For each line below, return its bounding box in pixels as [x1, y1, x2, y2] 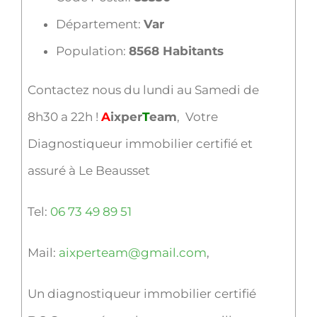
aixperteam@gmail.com [58, 245, 207, 260]
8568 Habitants [128, 43, 224, 58]
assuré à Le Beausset [27, 163, 150, 178]
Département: [55, 16, 144, 31]
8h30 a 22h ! [27, 109, 101, 124]
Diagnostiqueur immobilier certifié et [27, 136, 253, 151]
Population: [55, 43, 129, 58]
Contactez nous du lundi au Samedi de [27, 82, 259, 97]
